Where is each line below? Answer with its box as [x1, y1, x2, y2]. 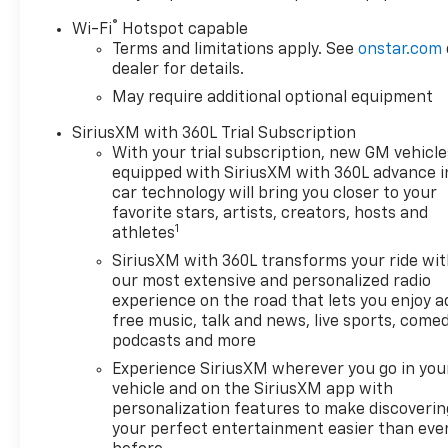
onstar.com [358, 41, 443, 58]
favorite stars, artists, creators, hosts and [112, 205, 429, 222]
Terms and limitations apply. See [112, 41, 359, 58]
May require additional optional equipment [112, 89, 434, 106]
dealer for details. [112, 61, 245, 78]
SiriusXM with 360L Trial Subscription [72, 125, 357, 142]
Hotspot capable [118, 21, 249, 38]
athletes [112, 225, 176, 242]
